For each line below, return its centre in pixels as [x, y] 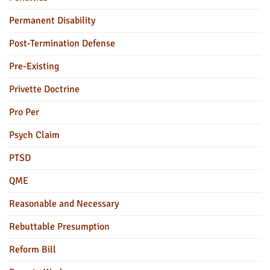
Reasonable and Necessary [64, 203]
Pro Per [24, 112]
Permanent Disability [52, 20]
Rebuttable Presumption [59, 226]
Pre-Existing [34, 66]
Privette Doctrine [44, 89]
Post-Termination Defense [62, 43]
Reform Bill [33, 249]
